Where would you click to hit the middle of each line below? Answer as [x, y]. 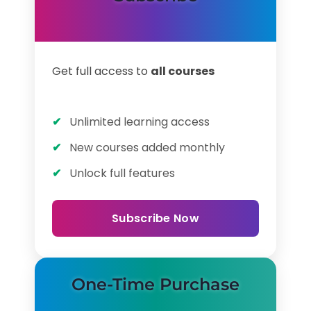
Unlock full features [122, 173]
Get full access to [101, 71]
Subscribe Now [155, 218]
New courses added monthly [147, 148]
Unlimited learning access [140, 122]
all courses [183, 71]
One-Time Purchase [155, 284]
